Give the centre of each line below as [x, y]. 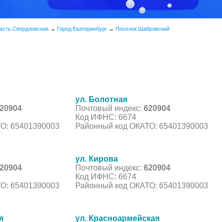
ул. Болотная [101, 99]
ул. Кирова [97, 159]
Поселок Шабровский [142, 29]
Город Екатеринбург [82, 29]
